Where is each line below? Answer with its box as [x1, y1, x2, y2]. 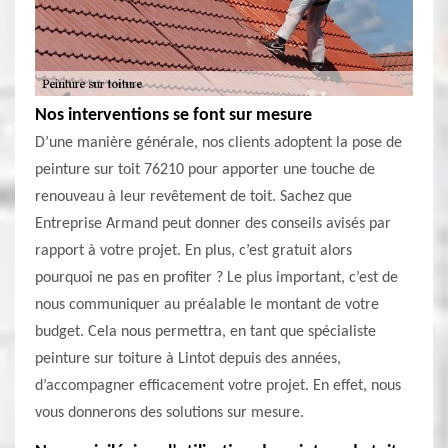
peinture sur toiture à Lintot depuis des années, [35, 351, 341, 367]
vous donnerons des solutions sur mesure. [35, 405, 304, 421]
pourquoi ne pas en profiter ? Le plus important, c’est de [35, 270, 398, 286]
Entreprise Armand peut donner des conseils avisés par [35, 216, 391, 232]
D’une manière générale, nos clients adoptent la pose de [35, 135, 402, 151]
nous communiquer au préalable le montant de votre [35, 297, 379, 313]
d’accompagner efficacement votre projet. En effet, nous [35, 378, 401, 394]
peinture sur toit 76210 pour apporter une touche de [35, 162, 375, 178]
